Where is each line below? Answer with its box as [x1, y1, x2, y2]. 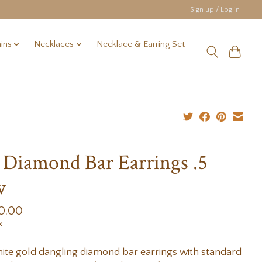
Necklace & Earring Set [96, 39, 185, 50]
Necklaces [34, 39, 74, 50]
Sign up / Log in [190, 5, 240, 13]
